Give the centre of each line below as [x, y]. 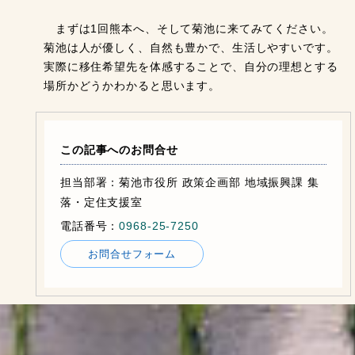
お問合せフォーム [132, 254]
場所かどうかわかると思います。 [132, 86]
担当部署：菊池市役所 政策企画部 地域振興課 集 [190, 182]
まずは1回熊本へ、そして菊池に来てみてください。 [189, 29]
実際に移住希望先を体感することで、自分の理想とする [191, 67]
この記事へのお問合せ [119, 149]
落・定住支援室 [102, 202]
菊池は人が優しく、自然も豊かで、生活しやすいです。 [191, 48]
